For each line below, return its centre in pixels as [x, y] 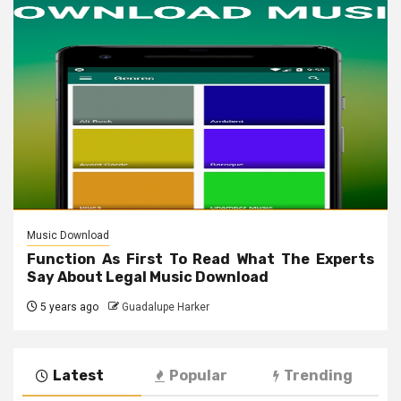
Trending [319, 375]
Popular [198, 375]
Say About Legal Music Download [148, 277]
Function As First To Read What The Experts [200, 259]
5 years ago [68, 307]
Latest [78, 375]
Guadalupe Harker [166, 307]
